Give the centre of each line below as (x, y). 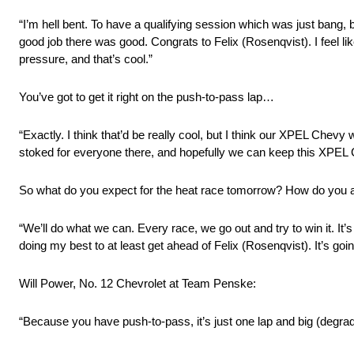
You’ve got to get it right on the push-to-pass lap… (147, 97)
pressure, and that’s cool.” (86, 59)
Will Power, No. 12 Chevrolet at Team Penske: (137, 284)
